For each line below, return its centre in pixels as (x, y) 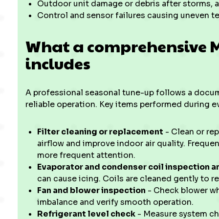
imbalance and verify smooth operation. (115, 202)
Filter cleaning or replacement (100, 132)
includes (58, 63)
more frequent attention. (86, 155)
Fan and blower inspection (91, 190)
